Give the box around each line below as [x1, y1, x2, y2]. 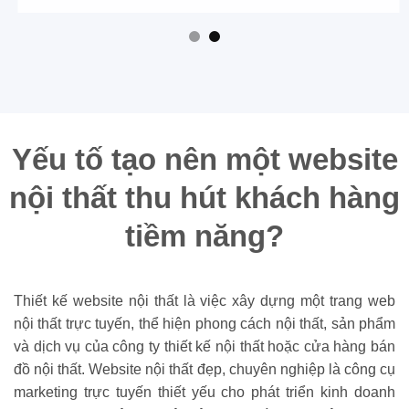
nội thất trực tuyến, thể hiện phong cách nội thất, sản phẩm [14, 315, 395, 331]
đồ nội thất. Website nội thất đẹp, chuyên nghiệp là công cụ [14, 361, 395, 377]
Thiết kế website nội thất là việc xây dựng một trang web [14, 292, 395, 309]
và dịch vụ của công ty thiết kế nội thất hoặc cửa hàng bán [14, 338, 395, 354]
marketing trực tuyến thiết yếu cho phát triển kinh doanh [14, 383, 395, 400]
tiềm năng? [125, 219, 284, 254]
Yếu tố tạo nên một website [11, 142, 398, 177]
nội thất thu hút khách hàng [9, 181, 400, 215]
